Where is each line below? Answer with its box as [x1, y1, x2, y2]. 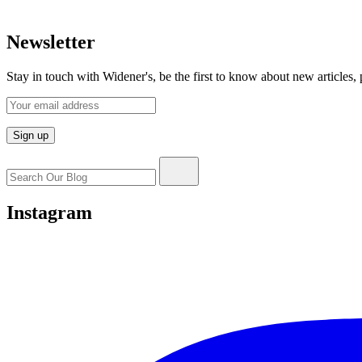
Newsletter [6, 31, 95, 53]
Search [6, 155, 40, 170]
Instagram [6, 201, 92, 223]
